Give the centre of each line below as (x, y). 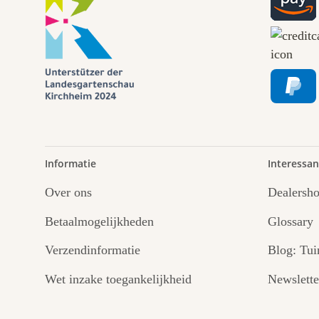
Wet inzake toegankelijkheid (118, 279)
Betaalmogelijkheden (99, 221)
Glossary (290, 221)
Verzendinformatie (93, 250)
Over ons (68, 193)
